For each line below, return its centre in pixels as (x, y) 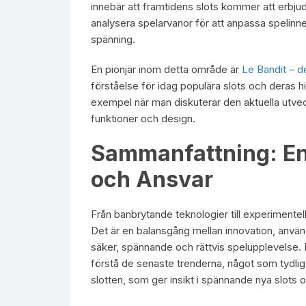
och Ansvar (152, 179)
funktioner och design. (143, 119)
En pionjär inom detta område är (166, 69)
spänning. (113, 39)
